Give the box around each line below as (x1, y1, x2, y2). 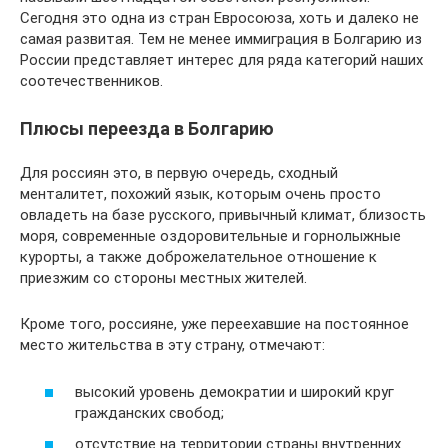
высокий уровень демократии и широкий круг (75, 382, 394, 401)
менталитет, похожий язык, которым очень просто (20, 185, 381, 203)
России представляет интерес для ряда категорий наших (20, 51, 423, 69)
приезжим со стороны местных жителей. (20, 269, 307, 287)
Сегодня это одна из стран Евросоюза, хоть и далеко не (20, 9, 419, 27)
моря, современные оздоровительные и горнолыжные (20, 227, 401, 245)
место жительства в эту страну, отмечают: (20, 336, 325, 354)
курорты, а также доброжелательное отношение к (20, 248, 377, 266)
